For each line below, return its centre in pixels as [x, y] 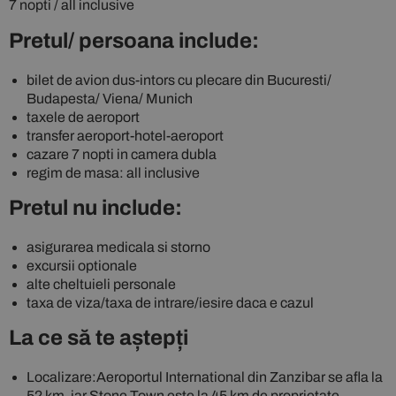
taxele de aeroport [83, 118]
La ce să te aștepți [99, 338]
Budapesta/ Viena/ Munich [110, 99]
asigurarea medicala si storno [118, 247]
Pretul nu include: [95, 208]
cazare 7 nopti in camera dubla [122, 155]
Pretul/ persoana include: [134, 41]
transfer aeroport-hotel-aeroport [125, 136]
